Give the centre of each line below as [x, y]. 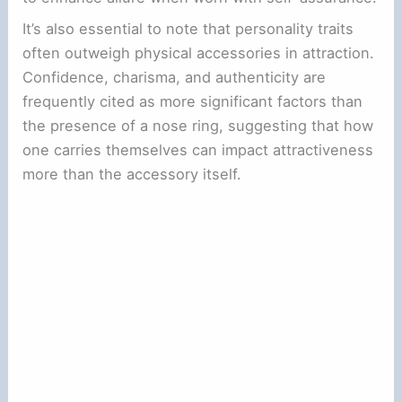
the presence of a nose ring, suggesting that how [198, 126]
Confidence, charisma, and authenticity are [175, 78]
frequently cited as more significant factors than [193, 102]
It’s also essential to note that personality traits [188, 29]
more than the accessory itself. [132, 175]
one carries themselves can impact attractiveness [198, 150]
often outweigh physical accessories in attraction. [199, 53]
